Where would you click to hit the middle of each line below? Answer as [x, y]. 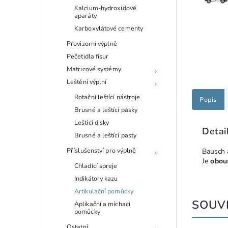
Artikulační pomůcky [104, 191]
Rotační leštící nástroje [107, 97]
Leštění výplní [87, 81]
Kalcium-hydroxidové [105, 8]
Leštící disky [92, 122]
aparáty [85, 15]
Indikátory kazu [96, 178]
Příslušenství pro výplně [102, 150]
